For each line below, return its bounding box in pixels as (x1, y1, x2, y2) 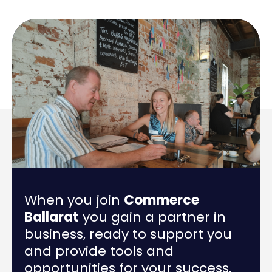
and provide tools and (24, 241, 174, 260)
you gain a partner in (79, 207, 226, 226)
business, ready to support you (24, 224, 232, 243)
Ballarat (24, 207, 79, 226)
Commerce (124, 190, 199, 209)
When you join (24, 190, 124, 209)
